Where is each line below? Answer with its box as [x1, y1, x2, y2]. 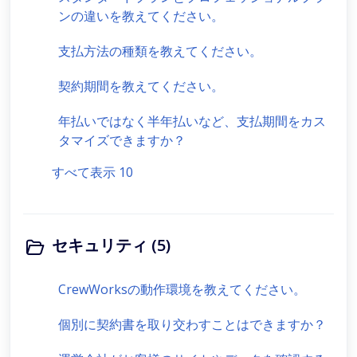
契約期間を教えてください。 [58, 77, 224, 95]
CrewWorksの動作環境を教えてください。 [58, 280, 306, 298]
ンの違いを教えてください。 [58, 7, 224, 25]
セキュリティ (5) [52, 234, 171, 256]
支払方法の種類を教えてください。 [58, 42, 262, 60]
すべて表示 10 [52, 163, 133, 181]
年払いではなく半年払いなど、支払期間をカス [58, 112, 326, 130]
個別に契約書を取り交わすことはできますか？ [58, 316, 326, 333]
